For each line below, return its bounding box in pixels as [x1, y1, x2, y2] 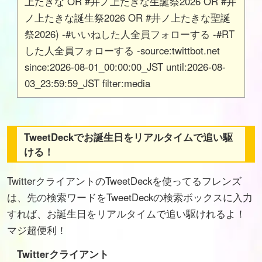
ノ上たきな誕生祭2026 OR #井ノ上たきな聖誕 [24, 11, 230, 25]
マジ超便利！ [7, 223, 67, 237]
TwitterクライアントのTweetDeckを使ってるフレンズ [7, 174, 242, 188]
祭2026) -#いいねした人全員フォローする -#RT [24, 27, 235, 42]
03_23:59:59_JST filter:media [24, 76, 150, 91]
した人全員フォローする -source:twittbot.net [24, 43, 220, 58]
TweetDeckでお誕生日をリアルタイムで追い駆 [23, 129, 233, 144]
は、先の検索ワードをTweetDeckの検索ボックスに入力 [7, 190, 253, 205]
